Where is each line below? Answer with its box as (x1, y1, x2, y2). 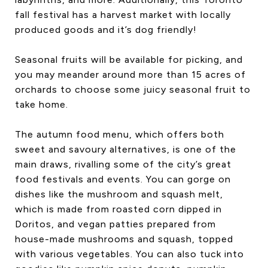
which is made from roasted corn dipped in (15, 203, 222, 215)
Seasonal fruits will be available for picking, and (15, 53, 243, 65)
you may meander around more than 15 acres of (15, 68, 246, 80)
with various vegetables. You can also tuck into (15, 248, 244, 260)
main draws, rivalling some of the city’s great (15, 158, 232, 170)
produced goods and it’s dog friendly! (15, 23, 197, 35)
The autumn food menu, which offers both (15, 128, 224, 140)
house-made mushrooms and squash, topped (15, 233, 233, 245)
